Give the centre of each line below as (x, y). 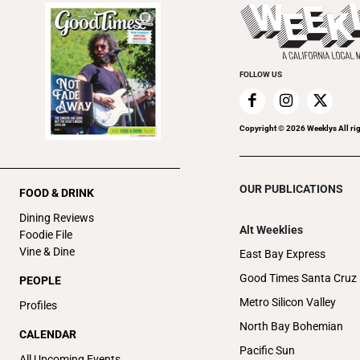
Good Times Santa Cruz (298, 278)
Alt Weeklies (271, 229)
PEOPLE (40, 280)
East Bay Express (282, 254)
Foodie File (46, 234)
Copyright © (263, 128)
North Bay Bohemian (291, 326)
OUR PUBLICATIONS (291, 188)
